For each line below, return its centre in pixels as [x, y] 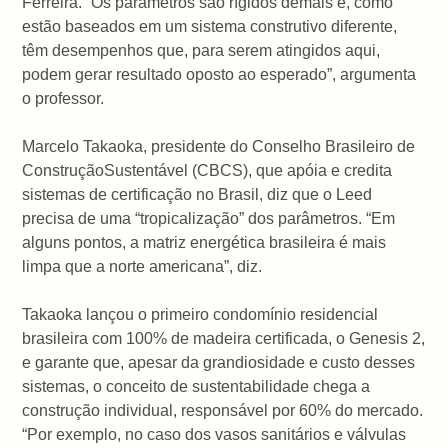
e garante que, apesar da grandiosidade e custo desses [219, 362]
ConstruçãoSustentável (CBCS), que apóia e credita [207, 170]
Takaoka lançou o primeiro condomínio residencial [200, 314]
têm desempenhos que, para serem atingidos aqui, [201, 50]
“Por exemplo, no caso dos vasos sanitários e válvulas [214, 434]
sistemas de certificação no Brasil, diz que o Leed [197, 194]
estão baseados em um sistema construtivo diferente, [210, 26]
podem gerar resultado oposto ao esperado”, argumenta [219, 74]
